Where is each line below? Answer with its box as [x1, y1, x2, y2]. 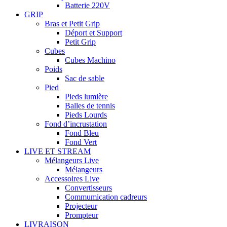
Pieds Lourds [65, 110, 107, 120]
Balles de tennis [65, 101, 115, 110]
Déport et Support [65, 28, 122, 37]
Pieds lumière [65, 92, 108, 101]
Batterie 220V [65, 1, 110, 10]
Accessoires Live [45, 174, 99, 183]
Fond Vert [65, 138, 97, 147]
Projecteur [65, 202, 97, 211]
